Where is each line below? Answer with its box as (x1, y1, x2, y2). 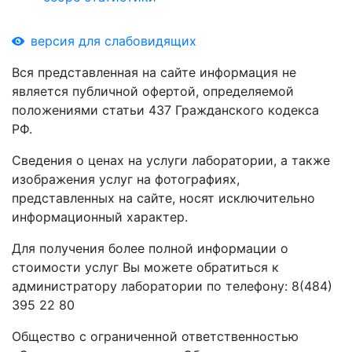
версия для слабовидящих (31, 33, 196, 49)
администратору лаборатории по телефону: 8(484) (12, 278, 332, 294)
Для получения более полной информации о (12, 240, 288, 256)
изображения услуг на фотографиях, (12, 171, 240, 187)
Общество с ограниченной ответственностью (12, 328, 299, 344)
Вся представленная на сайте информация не (12, 64, 296, 80)
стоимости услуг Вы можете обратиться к (12, 259, 279, 275)
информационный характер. (12, 209, 188, 225)
